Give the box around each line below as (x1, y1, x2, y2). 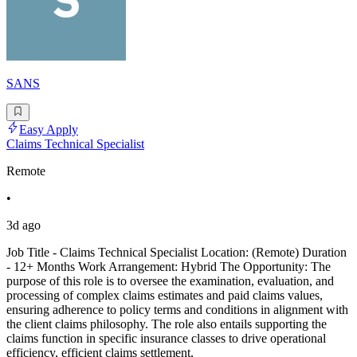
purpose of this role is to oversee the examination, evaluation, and (6, 274, 334, 288)
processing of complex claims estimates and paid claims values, (6, 288, 323, 303)
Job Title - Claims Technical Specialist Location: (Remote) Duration (6, 245, 347, 260)
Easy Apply (19, 123, 78, 137)
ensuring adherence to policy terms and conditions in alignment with (6, 303, 348, 317)
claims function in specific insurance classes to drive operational (6, 331, 326, 346)
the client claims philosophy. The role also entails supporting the (6, 317, 327, 331)
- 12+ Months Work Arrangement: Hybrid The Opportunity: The (6, 260, 331, 274)
